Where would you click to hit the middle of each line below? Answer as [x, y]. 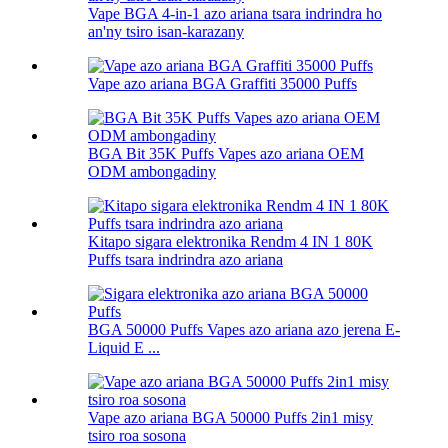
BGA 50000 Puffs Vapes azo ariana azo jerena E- [244, 330]
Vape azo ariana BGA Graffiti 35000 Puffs [222, 84]
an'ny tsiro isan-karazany [166, 32]
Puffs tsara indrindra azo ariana [185, 260]
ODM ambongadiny [152, 172]
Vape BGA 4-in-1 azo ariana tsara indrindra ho [235, 14]
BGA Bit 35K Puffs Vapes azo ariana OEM [226, 154]
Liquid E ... [124, 348]
